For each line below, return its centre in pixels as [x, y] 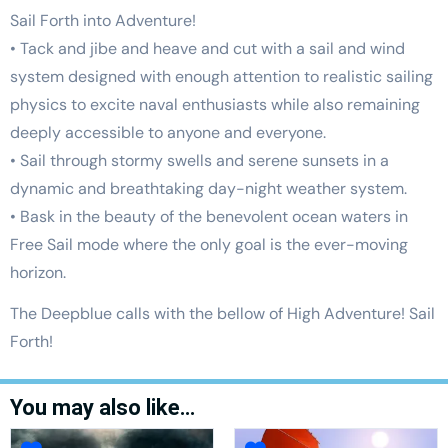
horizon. [38, 272]
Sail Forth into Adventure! [103, 20]
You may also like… [102, 407]
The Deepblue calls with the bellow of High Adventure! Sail [222, 313]
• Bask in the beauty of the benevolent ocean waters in [209, 216]
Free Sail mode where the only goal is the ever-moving [209, 244]
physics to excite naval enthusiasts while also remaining [215, 104]
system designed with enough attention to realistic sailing [221, 76]
